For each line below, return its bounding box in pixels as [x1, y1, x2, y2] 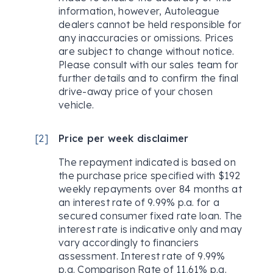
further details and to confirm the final [58, 72, 238, 85]
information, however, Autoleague [58, 5, 219, 18]
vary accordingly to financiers [58, 236, 199, 249]
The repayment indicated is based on [58, 156, 236, 169]
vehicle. [58, 99, 94, 112]
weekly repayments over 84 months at [58, 183, 242, 196]
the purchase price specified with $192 [58, 169, 241, 182]
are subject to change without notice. [58, 45, 235, 58]
